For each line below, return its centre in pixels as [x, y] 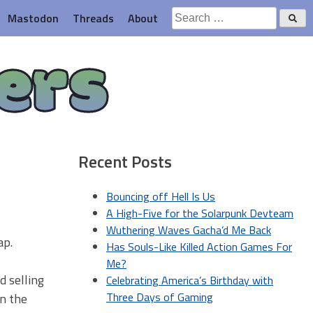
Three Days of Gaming [160, 297]
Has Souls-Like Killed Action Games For [199, 246]
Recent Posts [125, 161]
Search [188, 15]
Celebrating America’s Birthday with [190, 280]
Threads [93, 18]
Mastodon [33, 18]
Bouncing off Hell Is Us [161, 196]
